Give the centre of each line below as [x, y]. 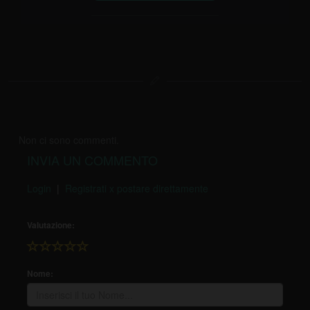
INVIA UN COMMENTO [92, 159]
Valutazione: [51, 225]
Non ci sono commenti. [69, 139]
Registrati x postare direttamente [137, 188]
